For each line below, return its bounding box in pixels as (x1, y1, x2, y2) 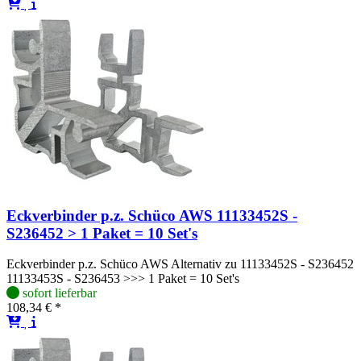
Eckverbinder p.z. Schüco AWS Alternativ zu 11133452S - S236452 (6, 257, 354, 272)
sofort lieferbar (23, 286, 97, 301)
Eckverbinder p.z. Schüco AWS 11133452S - (6, 206, 297, 224)
